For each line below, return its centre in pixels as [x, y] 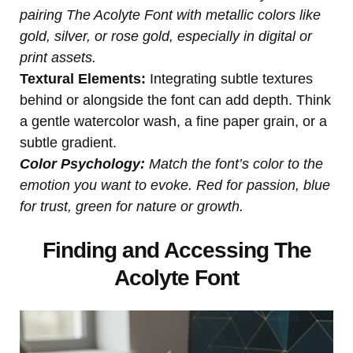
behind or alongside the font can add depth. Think [175, 100]
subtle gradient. [68, 142]
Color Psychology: [82, 163]
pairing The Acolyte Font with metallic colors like [170, 15]
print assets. [58, 57]
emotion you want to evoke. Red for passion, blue [175, 185]
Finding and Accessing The [176, 250]
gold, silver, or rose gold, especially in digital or [166, 36]
